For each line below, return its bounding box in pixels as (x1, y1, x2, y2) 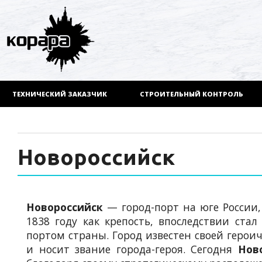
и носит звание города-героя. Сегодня (26, 242, 238, 256)
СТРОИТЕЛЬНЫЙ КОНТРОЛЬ (139, 89, 243, 99)
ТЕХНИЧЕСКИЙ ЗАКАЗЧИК (12, 89, 107, 99)
